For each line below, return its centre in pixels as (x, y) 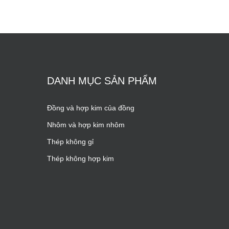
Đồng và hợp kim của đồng (91, 108)
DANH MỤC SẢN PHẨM (102, 81)
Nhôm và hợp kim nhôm (86, 125)
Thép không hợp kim (81, 159)
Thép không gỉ (71, 142)
